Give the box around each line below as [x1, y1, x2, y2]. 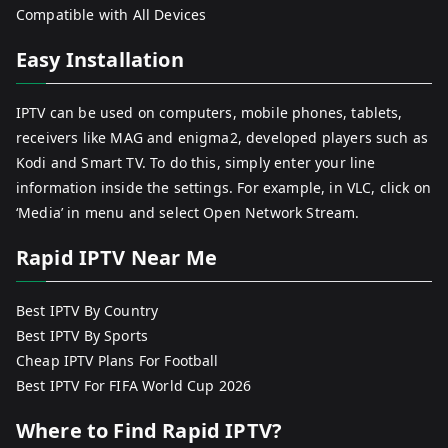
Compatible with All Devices [16, 5, 207, 25]
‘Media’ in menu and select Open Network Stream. [16, 203, 360, 223]
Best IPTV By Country [16, 301, 159, 321]
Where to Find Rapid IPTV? [16, 417, 282, 445]
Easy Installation [16, 46, 184, 74]
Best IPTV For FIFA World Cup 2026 [16, 376, 252, 396]
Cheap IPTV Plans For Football [16, 351, 219, 371]
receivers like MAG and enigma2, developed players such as [16, 128, 429, 148]
